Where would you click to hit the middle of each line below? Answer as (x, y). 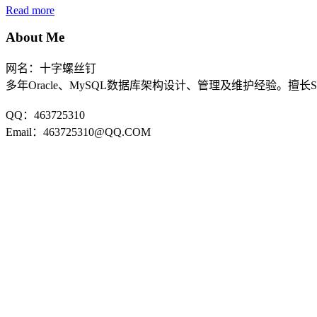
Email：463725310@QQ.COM (78, 132)
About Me (35, 38)
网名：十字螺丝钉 (51, 68)
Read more (30, 10)
